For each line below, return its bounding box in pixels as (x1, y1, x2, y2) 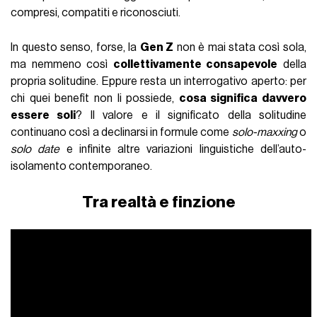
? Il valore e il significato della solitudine (76, 110, 306, 122)
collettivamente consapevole (113, 59, 278, 71)
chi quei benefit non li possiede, (11, 93, 179, 105)
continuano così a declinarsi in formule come (11, 127, 232, 139)
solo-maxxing (231, 127, 297, 139)
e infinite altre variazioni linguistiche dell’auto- (59, 144, 306, 156)
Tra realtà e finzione (81, 194, 236, 211)
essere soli (11, 110, 76, 122)
